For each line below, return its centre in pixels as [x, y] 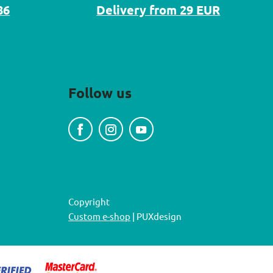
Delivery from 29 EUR [158, 9]
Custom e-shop [99, 216]
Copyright [89, 202]
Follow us [100, 93]
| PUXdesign [156, 216]
